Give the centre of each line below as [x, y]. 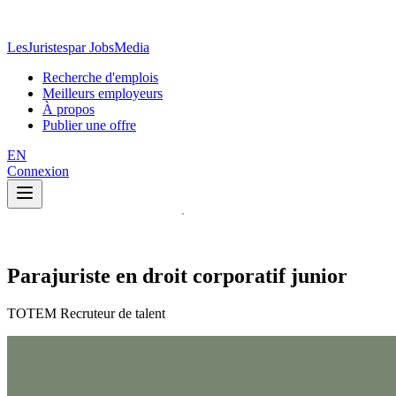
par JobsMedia [109, 47]
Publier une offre [89, 125]
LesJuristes [38, 47]
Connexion [38, 171]
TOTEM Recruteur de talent [86, 313]
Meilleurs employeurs [103, 93]
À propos [69, 109]
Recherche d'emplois [100, 77]
